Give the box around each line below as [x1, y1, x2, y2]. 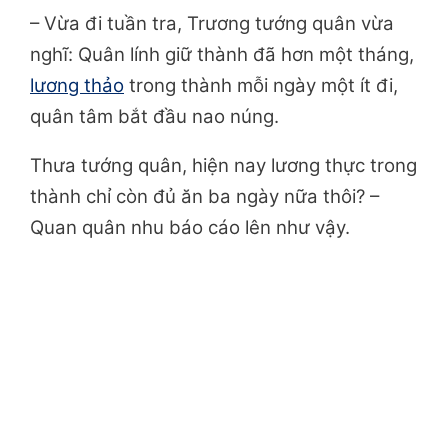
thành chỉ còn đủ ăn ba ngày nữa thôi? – [30, 185, 379, 209]
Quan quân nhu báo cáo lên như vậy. [30, 216, 350, 240]
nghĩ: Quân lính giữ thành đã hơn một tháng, [30, 43, 414, 67]
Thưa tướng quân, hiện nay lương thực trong [30, 154, 417, 178]
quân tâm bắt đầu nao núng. [30, 105, 279, 129]
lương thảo [30, 74, 124, 98]
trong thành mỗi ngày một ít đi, [124, 74, 398, 98]
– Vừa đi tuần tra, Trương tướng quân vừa [30, 12, 394, 36]
